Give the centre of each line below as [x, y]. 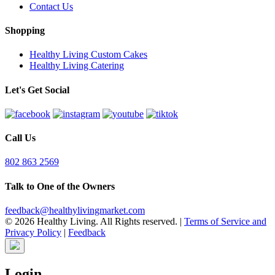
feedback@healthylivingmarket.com [75, 211]
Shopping [25, 31]
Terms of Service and [225, 222]
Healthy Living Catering [77, 66]
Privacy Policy [33, 233]
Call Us [20, 138]
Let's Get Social [37, 90]
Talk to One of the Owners [60, 186]
